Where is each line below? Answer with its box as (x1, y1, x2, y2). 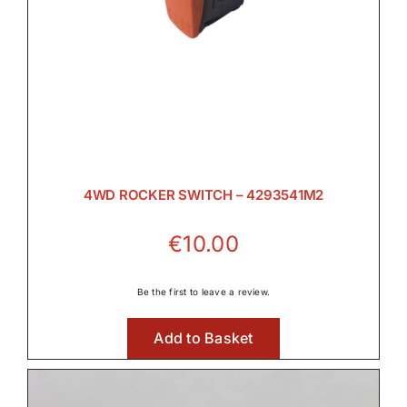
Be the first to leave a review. (136, 286, 271, 298)
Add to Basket (154, 329, 253, 348)
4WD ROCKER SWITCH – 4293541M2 (83, 186, 324, 204)
